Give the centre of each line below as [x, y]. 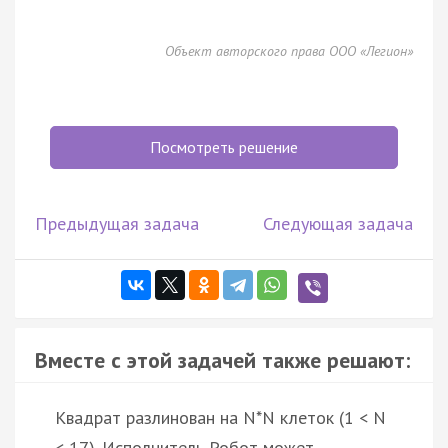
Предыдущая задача [117, 223]
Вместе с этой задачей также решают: [222, 359]
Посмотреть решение [224, 146]
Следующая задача [338, 223]
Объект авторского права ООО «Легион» [289, 50]
